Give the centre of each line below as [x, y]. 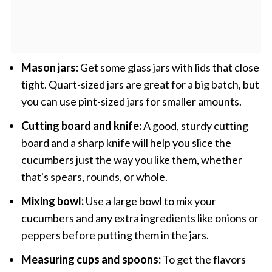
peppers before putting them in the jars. [115, 235]
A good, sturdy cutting [195, 125]
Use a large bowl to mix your [150, 201]
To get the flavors [203, 259]
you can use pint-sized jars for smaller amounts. [131, 101]
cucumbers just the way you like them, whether [131, 159]
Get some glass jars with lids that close [168, 67]
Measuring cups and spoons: [91, 259]
